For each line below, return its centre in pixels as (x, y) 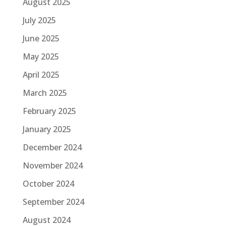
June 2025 (41, 39)
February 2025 (49, 111)
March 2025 (45, 93)
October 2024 (48, 184)
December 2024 (52, 148)
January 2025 (47, 129)
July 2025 (39, 20)
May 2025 (41, 57)
